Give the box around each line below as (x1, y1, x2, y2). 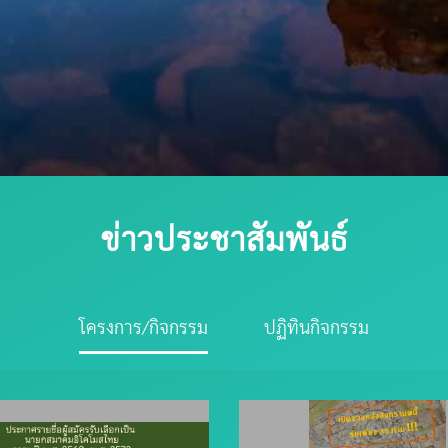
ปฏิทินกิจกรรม (264, 319, 369, 338)
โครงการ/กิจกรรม (79, 319, 208, 338)
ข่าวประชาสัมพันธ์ (100, 224, 348, 257)
